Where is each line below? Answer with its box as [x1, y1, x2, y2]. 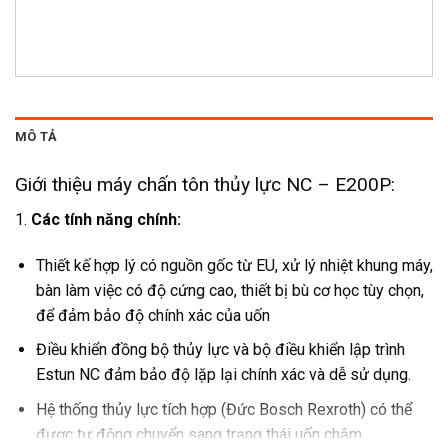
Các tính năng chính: [31, 209, 181, 229]
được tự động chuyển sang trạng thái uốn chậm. [35, 424, 365, 444]
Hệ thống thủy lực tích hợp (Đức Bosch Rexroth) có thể [35, 399, 412, 419]
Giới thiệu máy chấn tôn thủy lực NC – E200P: [15, 173, 395, 197]
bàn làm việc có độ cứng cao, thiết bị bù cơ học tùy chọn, [35, 280, 424, 300]
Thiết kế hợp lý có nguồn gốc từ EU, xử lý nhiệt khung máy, [35, 255, 433, 275]
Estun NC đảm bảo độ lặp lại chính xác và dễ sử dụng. [35, 365, 411, 385]
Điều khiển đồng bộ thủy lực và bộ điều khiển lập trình [35, 340, 405, 360]
